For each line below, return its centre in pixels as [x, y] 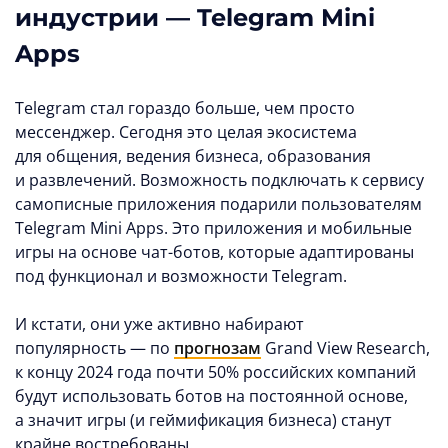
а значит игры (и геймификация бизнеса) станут [203, 419]
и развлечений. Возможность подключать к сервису [219, 179]
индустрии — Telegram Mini [195, 17]
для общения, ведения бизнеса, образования [193, 155]
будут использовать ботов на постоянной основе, [211, 395]
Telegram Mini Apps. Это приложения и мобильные [213, 227]
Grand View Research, [345, 347]
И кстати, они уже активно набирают [159, 323]
